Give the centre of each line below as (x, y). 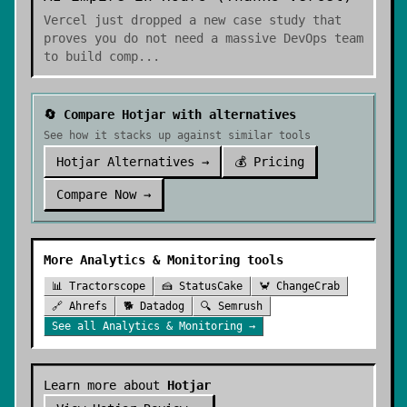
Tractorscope (107, 286)
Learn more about (105, 385)
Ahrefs (88, 306)
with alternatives (231, 114)
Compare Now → (104, 194)
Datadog (162, 306)
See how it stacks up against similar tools (177, 135)
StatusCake (211, 286)
